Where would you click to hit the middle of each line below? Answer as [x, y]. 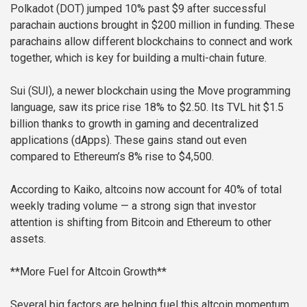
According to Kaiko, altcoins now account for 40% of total [146, 189]
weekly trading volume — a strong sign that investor [133, 206]
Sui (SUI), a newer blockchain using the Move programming [150, 90]
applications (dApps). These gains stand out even [128, 140]
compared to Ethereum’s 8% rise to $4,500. [112, 156]
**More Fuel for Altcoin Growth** [88, 271]
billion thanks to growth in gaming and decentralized [134, 123]
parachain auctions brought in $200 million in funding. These [152, 25]
